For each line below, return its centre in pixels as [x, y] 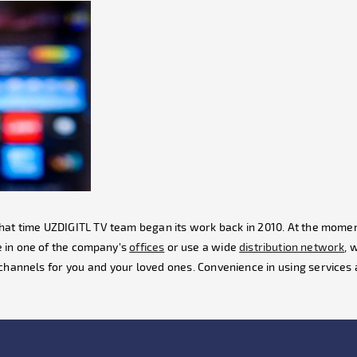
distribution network [292, 247]
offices [147, 247]
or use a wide [202, 247]
